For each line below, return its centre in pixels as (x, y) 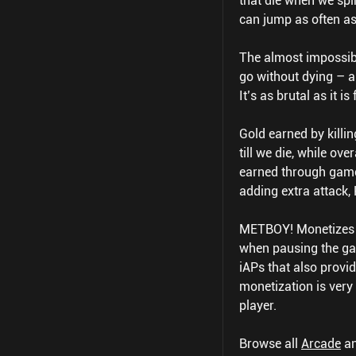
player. (258, 305)
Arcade (321, 343)
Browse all (270, 343)
